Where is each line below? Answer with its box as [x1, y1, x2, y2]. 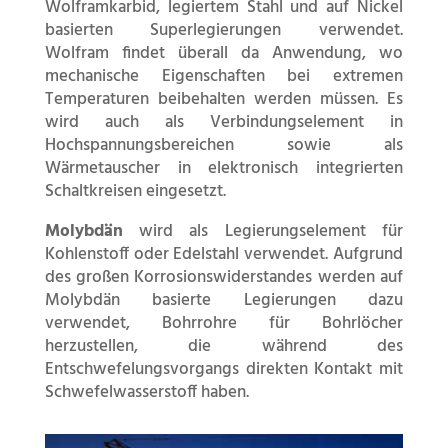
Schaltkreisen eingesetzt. [44, 178, 226, 206]
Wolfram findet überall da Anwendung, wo [44, 40, 404, 68]
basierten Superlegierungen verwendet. [44, 17, 404, 45]
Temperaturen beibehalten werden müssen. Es [44, 86, 404, 114]
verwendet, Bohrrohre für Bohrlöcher [44, 310, 404, 338]
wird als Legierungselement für [122, 218, 404, 246]
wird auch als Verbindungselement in [44, 109, 404, 137]
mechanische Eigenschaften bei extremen [44, 63, 404, 91]
